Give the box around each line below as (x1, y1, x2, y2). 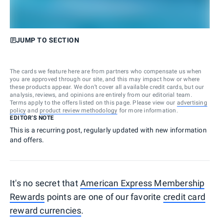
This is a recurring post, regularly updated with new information (10, 126, 207, 134)
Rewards (10, 191, 45, 202)
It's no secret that (10, 177, 80, 188)
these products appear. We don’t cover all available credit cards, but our (10, 83, 204, 90)
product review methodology (40, 107, 118, 114)
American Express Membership (80, 177, 205, 188)
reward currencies (10, 205, 82, 216)
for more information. (117, 107, 178, 114)
